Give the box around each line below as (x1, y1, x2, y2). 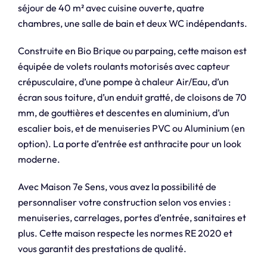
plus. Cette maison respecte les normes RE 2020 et (17, 227, 232, 240)
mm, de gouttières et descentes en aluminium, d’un (17, 107, 229, 119)
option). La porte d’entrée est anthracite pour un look (17, 138, 241, 150)
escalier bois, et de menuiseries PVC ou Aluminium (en (17, 122, 245, 135)
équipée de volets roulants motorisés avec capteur (17, 60, 230, 73)
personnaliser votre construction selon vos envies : (17, 196, 231, 209)
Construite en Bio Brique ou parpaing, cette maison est (17, 45, 247, 57)
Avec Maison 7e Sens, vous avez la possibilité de (17, 181, 216, 193)
